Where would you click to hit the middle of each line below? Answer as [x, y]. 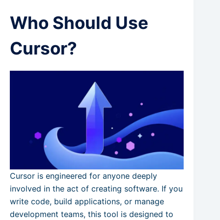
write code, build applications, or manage [87, 202]
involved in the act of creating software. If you [96, 189]
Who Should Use [79, 22]
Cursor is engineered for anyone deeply [83, 176]
